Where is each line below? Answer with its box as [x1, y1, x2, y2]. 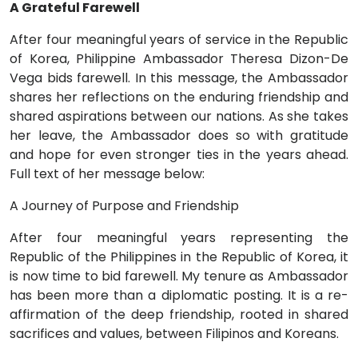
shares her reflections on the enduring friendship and [10, 88, 348, 106]
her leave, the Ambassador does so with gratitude [10, 126, 348, 145]
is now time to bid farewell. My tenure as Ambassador [10, 267, 348, 285]
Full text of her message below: [10, 165, 208, 183]
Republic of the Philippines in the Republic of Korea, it [10, 248, 348, 266]
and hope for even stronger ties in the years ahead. [10, 145, 348, 164]
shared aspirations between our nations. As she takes [10, 107, 348, 125]
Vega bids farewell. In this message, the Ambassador [10, 69, 348, 87]
